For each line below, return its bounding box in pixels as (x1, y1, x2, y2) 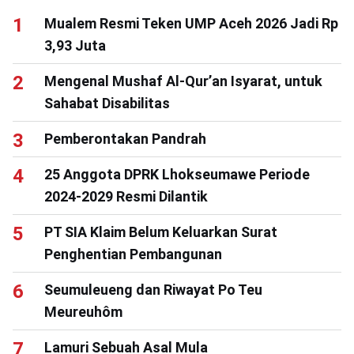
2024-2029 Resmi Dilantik (44, 187, 208, 205)
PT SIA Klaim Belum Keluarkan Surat (44, 223, 277, 240)
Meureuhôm (44, 303, 122, 320)
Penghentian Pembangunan (44, 245, 222, 262)
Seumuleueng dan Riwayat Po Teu (44, 281, 262, 298)
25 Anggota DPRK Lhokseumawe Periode (44, 165, 310, 183)
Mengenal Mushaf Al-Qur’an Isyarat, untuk (44, 72, 322, 89)
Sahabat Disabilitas (44, 94, 170, 111)
